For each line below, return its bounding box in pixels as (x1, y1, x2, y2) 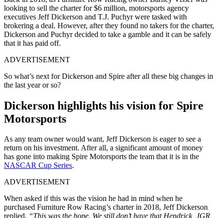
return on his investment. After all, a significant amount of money (4, 143, 203, 152)
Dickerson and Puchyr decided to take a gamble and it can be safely (4, 30, 211, 39)
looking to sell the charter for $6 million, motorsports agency (4, 4, 189, 13)
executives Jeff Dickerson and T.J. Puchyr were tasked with (4, 13, 187, 21)
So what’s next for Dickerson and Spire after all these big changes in (4, 72, 213, 81)
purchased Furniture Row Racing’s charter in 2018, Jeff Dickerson (4, 202, 208, 211)
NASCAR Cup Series (4, 161, 72, 169)
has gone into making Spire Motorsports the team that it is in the (4, 152, 199, 161)
